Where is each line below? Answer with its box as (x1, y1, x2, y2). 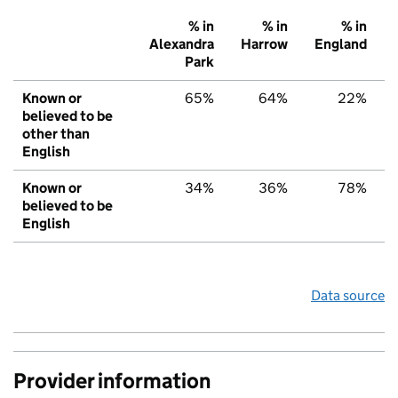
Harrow (241, 36, 288, 53)
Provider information (13, 368, 211, 394)
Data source (311, 287, 385, 305)
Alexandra (149, 36, 214, 53)
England (314, 36, 367, 53)
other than (22, 125, 90, 143)
